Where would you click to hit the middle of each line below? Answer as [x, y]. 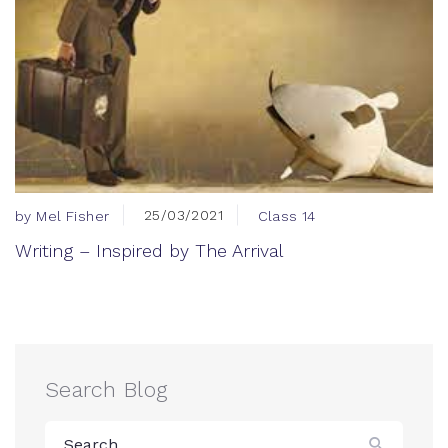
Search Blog [106, 390]
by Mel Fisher [62, 216]
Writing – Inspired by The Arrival [149, 251]
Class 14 [286, 216]
